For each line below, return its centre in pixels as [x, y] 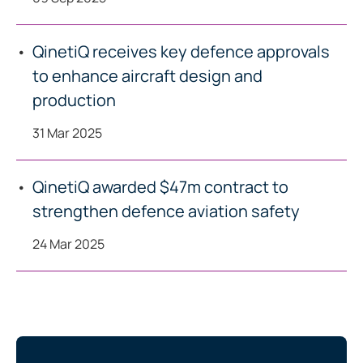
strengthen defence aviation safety [166, 211]
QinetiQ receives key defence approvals [181, 51]
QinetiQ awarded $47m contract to [160, 187]
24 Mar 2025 [68, 244]
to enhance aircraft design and [147, 76]
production [74, 100]
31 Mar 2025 [67, 133]
